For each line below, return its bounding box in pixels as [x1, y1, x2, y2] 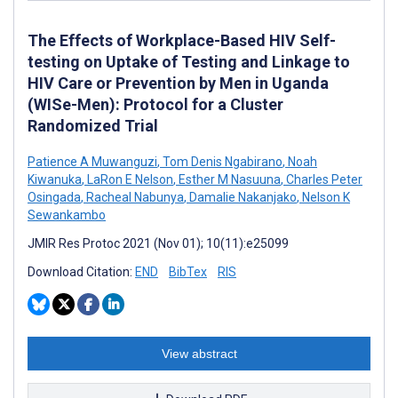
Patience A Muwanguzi [28, 154, 157, 169]
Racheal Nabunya [84, 189, 184, 204]
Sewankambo [28, 207, 106, 222]
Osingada [28, 189, 81, 204]
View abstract [161, 346, 237, 361]
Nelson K [299, 189, 350, 204]
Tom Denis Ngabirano [160, 154, 283, 169]
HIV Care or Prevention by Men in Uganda [28, 73, 329, 92]
